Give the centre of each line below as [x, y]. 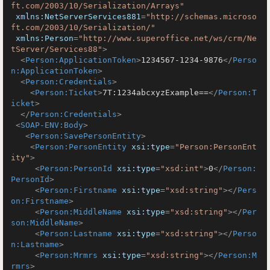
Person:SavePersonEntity [86, 136]
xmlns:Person [45, 38]
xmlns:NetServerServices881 [78, 17]
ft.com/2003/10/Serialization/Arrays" [98, 6]
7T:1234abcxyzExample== [155, 93]
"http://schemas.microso [201, 17]
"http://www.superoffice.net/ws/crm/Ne [168, 38]
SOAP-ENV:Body [52, 125]
